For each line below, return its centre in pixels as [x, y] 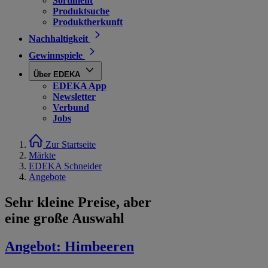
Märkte [42, 155]
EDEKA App [80, 86]
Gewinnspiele [56, 55]
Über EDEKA [57, 74]
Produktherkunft [88, 22]
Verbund [71, 107]
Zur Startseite [71, 144]
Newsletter [74, 97]
